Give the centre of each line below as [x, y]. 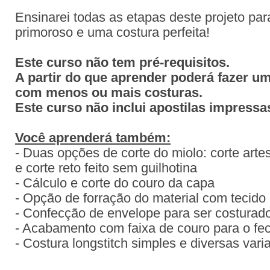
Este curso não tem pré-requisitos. [124, 63]
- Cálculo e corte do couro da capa [115, 183]
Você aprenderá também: [93, 138]
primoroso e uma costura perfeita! [112, 33]
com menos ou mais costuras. [109, 93]
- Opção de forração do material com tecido [140, 198]
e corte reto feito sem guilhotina [106, 168]
